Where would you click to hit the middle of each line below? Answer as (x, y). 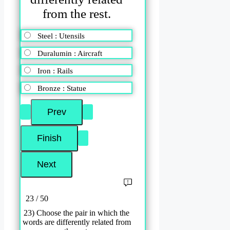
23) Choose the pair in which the (77, 213)
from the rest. (76, 14)
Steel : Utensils (61, 36)
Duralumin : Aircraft (70, 53)
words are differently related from (76, 222)
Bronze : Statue (62, 88)
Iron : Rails (55, 71)
